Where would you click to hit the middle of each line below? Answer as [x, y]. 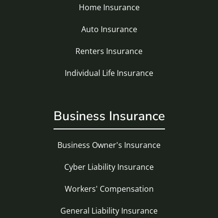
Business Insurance [109, 116]
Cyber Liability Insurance [109, 167]
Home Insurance [109, 7]
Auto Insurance [109, 29]
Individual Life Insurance [109, 73]
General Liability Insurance [109, 210]
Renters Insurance [109, 51]
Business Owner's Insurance [109, 145]
